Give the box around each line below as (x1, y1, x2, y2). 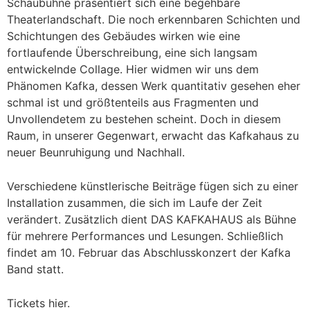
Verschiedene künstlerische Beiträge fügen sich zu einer (7, 179, 298, 193)
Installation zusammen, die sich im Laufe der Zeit (7, 196, 262, 210)
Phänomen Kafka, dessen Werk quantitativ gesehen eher (7, 79, 300, 93)
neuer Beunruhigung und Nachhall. (7, 145, 185, 159)
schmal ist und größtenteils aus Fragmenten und (7, 95, 259, 109)
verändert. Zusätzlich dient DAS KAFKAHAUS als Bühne (7, 212, 296, 226)
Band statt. (7, 262, 64, 276)
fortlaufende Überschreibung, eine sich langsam (7, 46, 257, 60)
